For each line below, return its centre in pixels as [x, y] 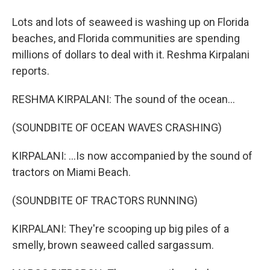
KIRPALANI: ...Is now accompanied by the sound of [132, 156]
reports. [31, 71]
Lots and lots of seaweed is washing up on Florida [130, 22]
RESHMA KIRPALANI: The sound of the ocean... [124, 99]
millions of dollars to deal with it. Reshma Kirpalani [131, 55]
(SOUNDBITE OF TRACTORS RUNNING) [105, 200]
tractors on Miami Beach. [71, 172]
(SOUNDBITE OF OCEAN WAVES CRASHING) [117, 127]
